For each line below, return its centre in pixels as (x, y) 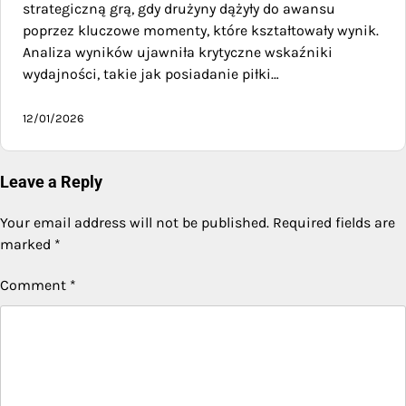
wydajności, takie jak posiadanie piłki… (151, 74)
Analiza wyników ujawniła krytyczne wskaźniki (178, 52)
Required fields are (334, 222)
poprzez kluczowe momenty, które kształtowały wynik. (201, 30)
